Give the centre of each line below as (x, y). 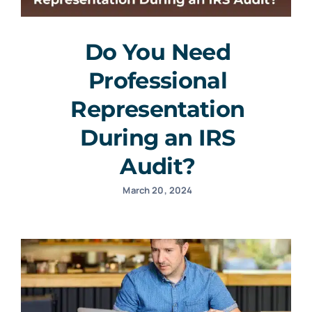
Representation (158, 109)
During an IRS (158, 137)
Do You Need (158, 52)
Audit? (158, 166)
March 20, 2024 (158, 190)
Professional (158, 80)
